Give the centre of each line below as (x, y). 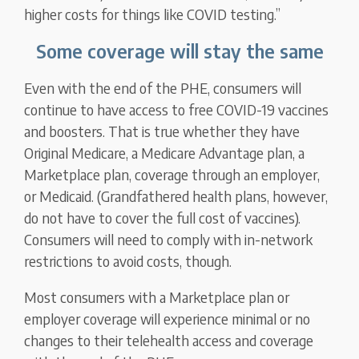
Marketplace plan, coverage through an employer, (172, 175)
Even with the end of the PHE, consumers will (163, 88)
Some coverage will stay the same (179, 51)
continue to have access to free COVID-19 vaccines (177, 110)
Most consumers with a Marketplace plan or (157, 297)
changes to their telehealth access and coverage (169, 341)
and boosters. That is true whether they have (162, 131)
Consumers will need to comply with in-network (169, 240)
